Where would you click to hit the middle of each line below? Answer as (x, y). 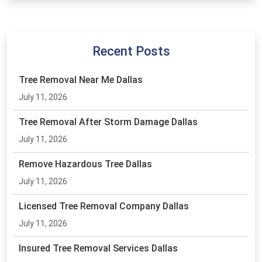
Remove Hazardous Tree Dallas (85, 164)
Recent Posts (131, 51)
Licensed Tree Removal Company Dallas (104, 206)
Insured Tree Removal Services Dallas (98, 248)
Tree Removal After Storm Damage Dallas (108, 122)
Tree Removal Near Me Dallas (81, 80)
